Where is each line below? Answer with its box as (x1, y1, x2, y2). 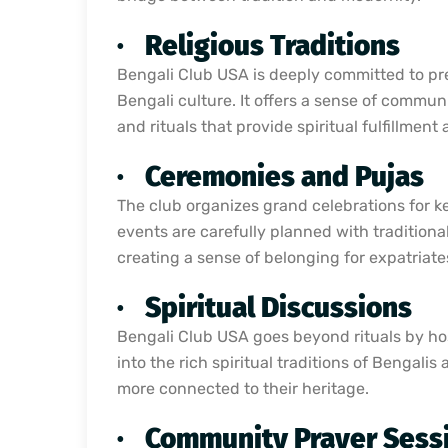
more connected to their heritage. (117, 378, 369, 398)
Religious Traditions (145, 28, 400, 62)
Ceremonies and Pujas (145, 159, 424, 193)
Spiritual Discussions (145, 290, 412, 324)
